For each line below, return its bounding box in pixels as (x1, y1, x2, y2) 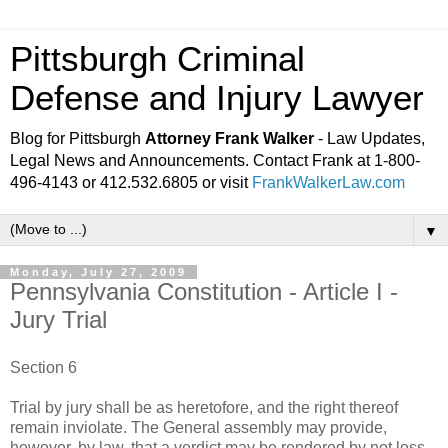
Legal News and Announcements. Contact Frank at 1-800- (10, 152, 420, 169)
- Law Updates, (314, 130, 425, 147)
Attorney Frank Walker (145, 130, 314, 147)
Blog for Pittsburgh (10, 130, 145, 147)
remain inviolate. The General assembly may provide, (10, 418, 387, 436)
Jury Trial (10, 306, 107, 333)
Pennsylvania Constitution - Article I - (10, 278, 398, 305)
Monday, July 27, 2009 (10, 266, 187, 278)
